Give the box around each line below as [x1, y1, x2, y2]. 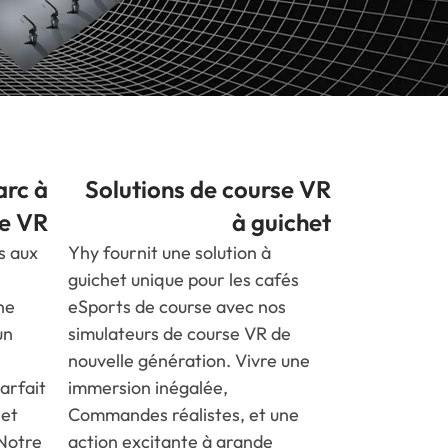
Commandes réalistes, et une [68, 403, 300, 427]
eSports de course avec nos [68, 295, 287, 319]
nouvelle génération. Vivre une [68, 349, 311, 373]
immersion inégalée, [68, 376, 229, 400]
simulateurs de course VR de [68, 322, 292, 346]
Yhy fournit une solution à [68, 241, 272, 265]
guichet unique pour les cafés [68, 268, 300, 292]
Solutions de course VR [84, 174, 331, 205]
